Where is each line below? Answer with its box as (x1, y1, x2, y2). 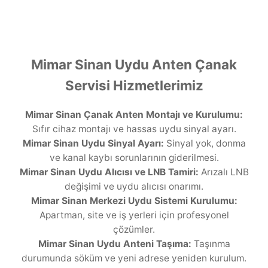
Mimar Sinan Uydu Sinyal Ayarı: (22, 138, 164, 150)
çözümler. (113, 224, 155, 236)
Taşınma (191, 238, 230, 250)
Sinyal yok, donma (163, 138, 246, 150)
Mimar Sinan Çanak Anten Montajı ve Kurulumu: (25, 109, 243, 121)
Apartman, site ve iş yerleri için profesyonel (39, 209, 229, 221)
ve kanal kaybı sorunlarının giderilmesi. (49, 152, 219, 164)
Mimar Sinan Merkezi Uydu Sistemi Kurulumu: (31, 195, 237, 207)
